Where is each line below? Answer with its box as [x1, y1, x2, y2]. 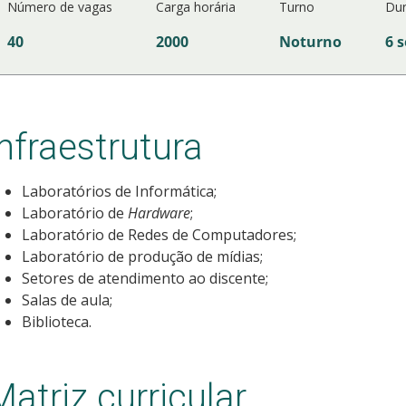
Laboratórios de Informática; [21, 180, 217, 201]
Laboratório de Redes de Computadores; [21, 224, 296, 245]
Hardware [127, 202, 190, 223]
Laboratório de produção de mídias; [21, 246, 263, 266]
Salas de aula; [21, 289, 112, 310]
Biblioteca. [21, 311, 92, 332]
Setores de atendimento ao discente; [21, 267, 268, 288]
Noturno [278, 31, 342, 52]
